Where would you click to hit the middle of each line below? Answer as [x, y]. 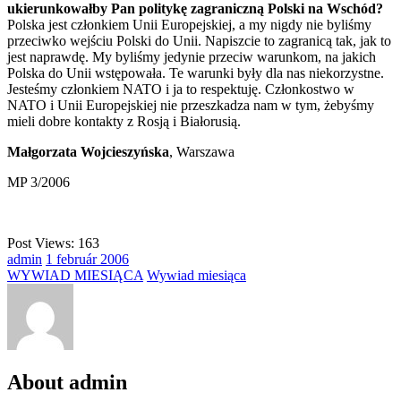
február [78, 259]
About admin [67, 383]
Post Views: [41, 243]
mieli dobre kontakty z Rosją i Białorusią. [124, 121]
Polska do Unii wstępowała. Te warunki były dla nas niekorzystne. [196, 73]
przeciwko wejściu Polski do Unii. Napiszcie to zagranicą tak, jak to [199, 40]
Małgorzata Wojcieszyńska [88, 151]
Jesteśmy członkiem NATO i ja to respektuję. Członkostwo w [181, 89]
